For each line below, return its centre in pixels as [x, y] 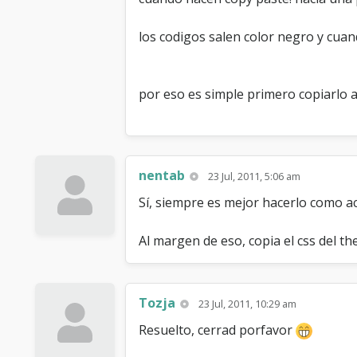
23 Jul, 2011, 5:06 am [255, 176]
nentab [162, 175]
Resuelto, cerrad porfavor [217, 330]
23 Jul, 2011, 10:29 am [248, 304]
